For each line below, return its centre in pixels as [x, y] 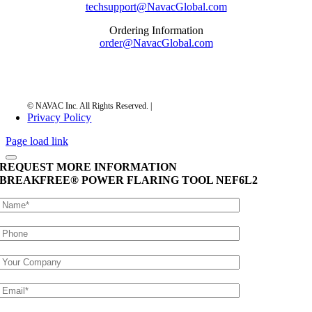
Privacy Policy [60, 118]
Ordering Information [156, 31]
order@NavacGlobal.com [156, 43]
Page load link [37, 141]
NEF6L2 [237, 180]
